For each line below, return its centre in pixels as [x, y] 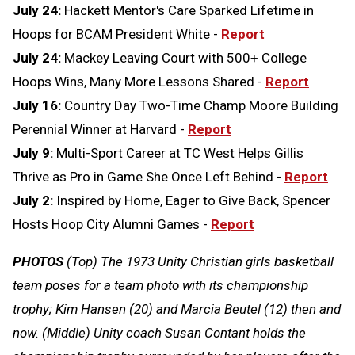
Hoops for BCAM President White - [115, 34]
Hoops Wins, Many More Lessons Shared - [139, 82]
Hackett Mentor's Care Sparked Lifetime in [189, 11]
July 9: [34, 153]
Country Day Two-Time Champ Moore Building [201, 106]
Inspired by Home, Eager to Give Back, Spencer [193, 201]
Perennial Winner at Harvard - [100, 130]
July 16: [38, 106]
